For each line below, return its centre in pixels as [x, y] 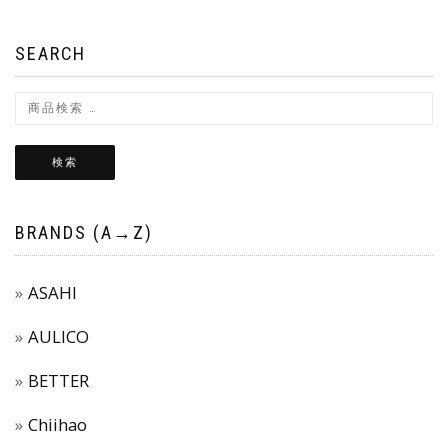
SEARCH [50, 53]
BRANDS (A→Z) [84, 232]
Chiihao [57, 424]
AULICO [58, 336]
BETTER [58, 380]
